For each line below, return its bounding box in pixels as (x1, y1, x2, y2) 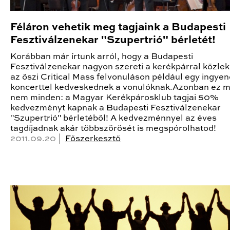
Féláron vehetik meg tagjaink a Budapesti (10, 22, 226, 33)
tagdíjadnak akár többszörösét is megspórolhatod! (10, 124, 216, 133)
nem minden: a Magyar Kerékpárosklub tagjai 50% (10, 93, 219, 102)
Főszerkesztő (65, 134, 121, 143)
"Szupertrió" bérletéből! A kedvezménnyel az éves (10, 113, 217, 123)
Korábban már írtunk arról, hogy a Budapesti (10, 52, 193, 61)
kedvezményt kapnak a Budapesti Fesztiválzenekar (10, 103, 221, 112)
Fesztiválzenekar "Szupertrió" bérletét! (10, 34, 216, 46)
